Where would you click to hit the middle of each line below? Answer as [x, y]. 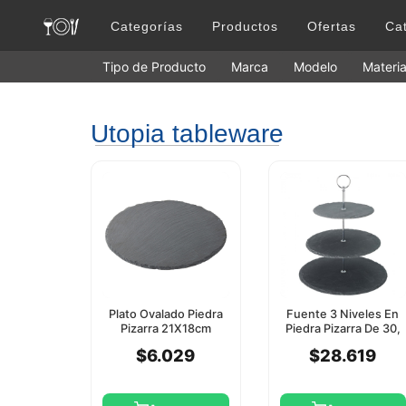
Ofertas [332, 26]
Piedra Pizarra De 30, [343, 329]
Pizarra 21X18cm [165, 329]
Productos [245, 26]
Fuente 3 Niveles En [343, 314]
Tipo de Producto [154, 67]
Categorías [147, 26]
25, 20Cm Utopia [343, 343]
